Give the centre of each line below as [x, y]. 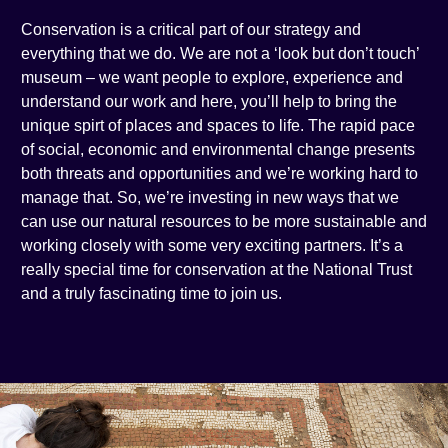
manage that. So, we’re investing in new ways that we [209, 198]
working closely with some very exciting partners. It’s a [211, 246]
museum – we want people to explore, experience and [211, 78]
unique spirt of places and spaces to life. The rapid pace [217, 126]
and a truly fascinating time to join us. [153, 294]
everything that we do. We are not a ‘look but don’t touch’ [219, 54]
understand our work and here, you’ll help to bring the [208, 102]
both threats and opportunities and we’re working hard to [219, 174]
